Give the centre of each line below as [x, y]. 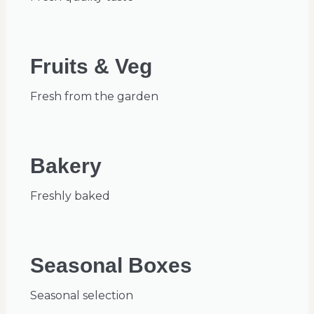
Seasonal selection [82, 296]
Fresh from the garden [94, 97]
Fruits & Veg [91, 67]
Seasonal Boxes [111, 266]
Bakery [66, 166]
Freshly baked [70, 196]
